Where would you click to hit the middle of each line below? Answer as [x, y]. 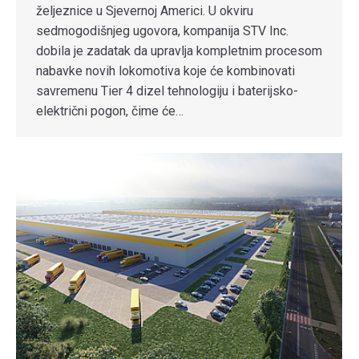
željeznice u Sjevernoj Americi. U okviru [145, 11]
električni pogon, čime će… [110, 111]
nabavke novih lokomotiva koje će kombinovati [165, 71]
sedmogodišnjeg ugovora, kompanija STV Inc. [162, 31]
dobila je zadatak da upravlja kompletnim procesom [179, 51]
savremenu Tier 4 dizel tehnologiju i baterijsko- [167, 91]
